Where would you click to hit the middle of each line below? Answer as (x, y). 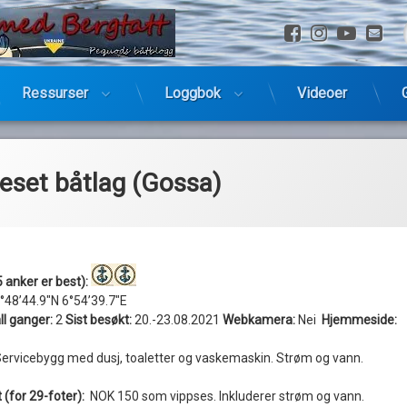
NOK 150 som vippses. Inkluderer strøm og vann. (227, 396)
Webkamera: (258, 320)
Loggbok (192, 93)
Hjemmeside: (359, 320)
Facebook (340, 31)
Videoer (322, 93)
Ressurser (55, 93)
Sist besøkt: (98, 320)
